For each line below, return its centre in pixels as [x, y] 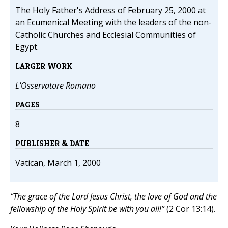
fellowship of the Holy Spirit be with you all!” [87, 209]
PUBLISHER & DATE [52, 144]
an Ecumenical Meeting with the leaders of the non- [113, 23]
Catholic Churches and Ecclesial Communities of [106, 35]
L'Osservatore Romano [55, 86]
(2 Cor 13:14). [190, 209]
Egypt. [27, 47]
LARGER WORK [44, 66]
